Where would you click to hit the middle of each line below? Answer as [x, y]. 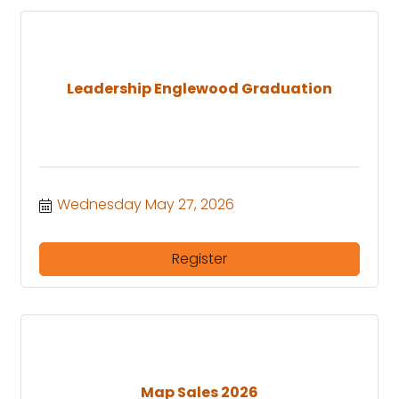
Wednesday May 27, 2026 [146, 204]
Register [199, 258]
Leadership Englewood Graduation [199, 89]
